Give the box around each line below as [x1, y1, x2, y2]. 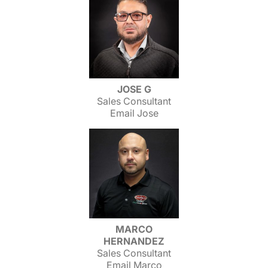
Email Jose [109, 107, 159, 119]
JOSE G [117, 83, 151, 95]
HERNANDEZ [103, 235, 165, 247]
